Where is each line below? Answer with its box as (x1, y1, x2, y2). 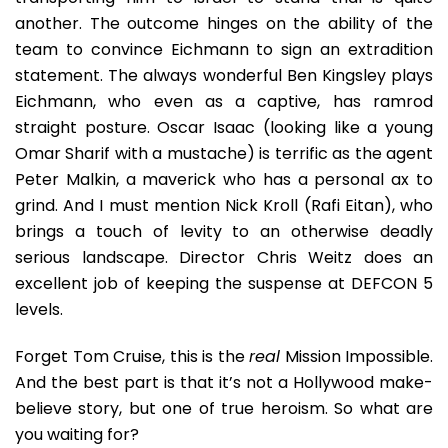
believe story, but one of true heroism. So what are (15, 397, 433, 420)
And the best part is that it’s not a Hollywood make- (15, 371, 433, 394)
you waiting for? (15, 423, 139, 446)
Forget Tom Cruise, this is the (15, 345, 249, 368)
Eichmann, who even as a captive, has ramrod (15, 90, 433, 113)
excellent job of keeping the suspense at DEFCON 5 (15, 272, 433, 295)
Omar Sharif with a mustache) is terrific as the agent (15, 142, 433, 165)
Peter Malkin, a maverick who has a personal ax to (15, 168, 433, 191)
